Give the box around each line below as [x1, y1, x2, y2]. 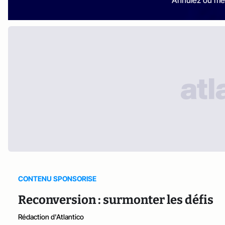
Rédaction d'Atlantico [18, 212, 84, 221]
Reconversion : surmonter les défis [18, 192, 213, 207]
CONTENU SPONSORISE [18, 174, 96, 183]
